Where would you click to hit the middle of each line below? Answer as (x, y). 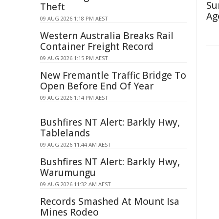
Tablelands (65, 133)
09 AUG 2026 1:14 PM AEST (74, 98)
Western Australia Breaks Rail (107, 36)
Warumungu (68, 173)
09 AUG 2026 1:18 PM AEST (74, 18)
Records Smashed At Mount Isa (110, 201)
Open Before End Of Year (97, 86)
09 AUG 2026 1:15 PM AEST (74, 58)
